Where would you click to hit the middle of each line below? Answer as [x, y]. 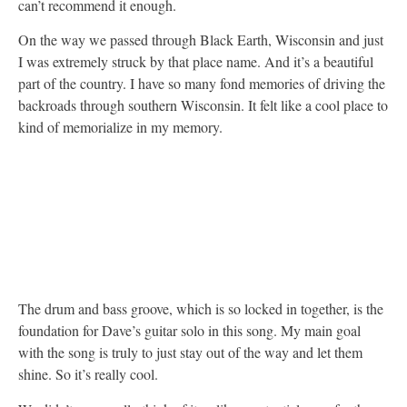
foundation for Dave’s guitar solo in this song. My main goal [189, 331]
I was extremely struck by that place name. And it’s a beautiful [196, 62]
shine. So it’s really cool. [88, 374]
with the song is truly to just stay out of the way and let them [190, 352]
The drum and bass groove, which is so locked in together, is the [201, 309]
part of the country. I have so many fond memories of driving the [202, 84]
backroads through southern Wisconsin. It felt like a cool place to [203, 105]
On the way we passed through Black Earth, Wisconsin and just [201, 40]
